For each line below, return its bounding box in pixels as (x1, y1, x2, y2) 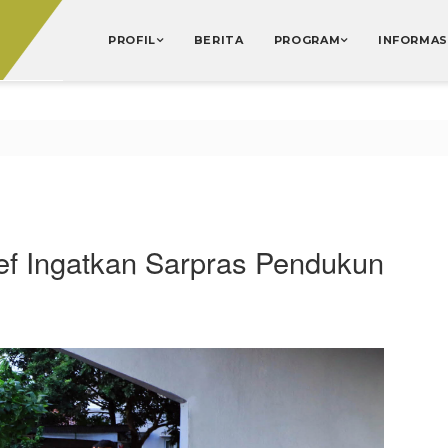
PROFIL (107, 33, 156, 47)
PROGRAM (273, 33, 341, 47)
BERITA (193, 33, 244, 47)
